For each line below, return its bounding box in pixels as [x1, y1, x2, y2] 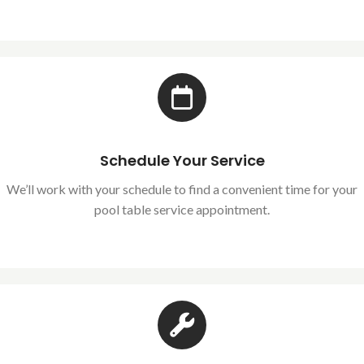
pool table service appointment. [94, 201, 270, 217]
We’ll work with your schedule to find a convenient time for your [6, 180, 357, 197]
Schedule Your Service [99, 149, 265, 171]
